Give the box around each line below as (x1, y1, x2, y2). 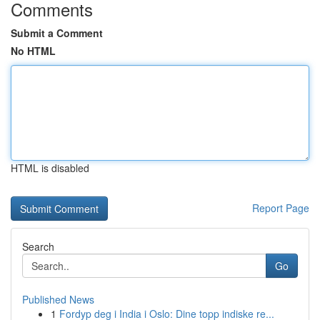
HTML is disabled (11, 161, 89, 175)
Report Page (252, 201, 309, 215)
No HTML (11, 44, 56, 58)
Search (22, 239, 54, 254)
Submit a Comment (11, 26, 103, 40)
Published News (22, 292, 94, 306)
